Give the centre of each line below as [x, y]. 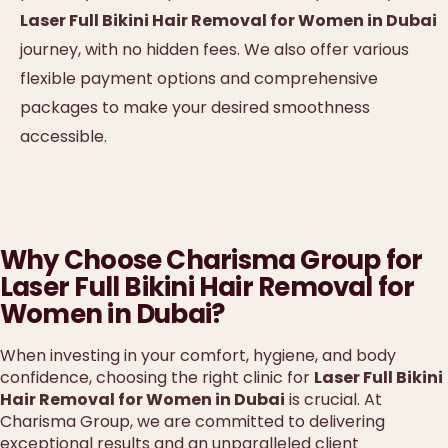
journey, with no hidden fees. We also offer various [214, 50]
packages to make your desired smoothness [195, 108]
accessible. [63, 137]
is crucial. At [333, 399]
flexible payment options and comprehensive [199, 79]
